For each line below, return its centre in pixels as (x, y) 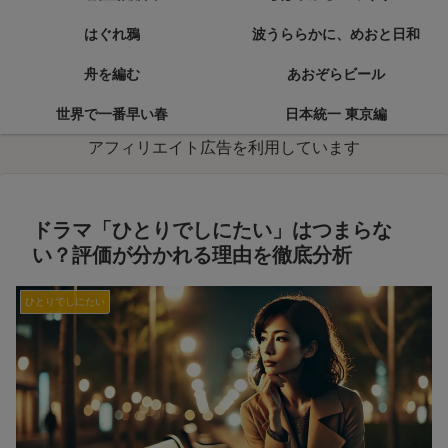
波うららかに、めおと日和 (336, 34)
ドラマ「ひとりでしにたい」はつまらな (212, 230)
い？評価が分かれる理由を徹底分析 (192, 255)
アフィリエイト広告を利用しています (224, 148)
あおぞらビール (336, 74)
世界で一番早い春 (112, 114)
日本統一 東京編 (336, 114)
